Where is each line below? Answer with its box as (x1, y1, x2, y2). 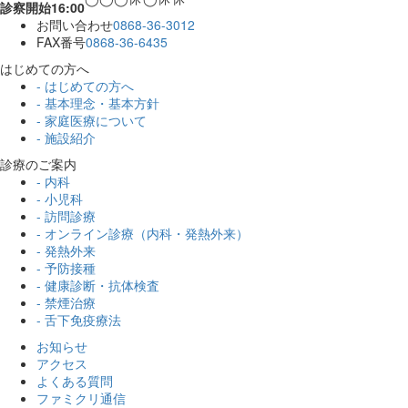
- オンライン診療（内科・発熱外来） (36, 223, 249, 242)
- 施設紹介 (36, 127, 96, 147)
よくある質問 (36, 371, 113, 390)
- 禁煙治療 (36, 292, 96, 311)
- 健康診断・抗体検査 (36, 275, 159, 294)
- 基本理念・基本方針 (36, 93, 159, 112)
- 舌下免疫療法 (36, 310, 121, 329)
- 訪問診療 (36, 206, 96, 225)
